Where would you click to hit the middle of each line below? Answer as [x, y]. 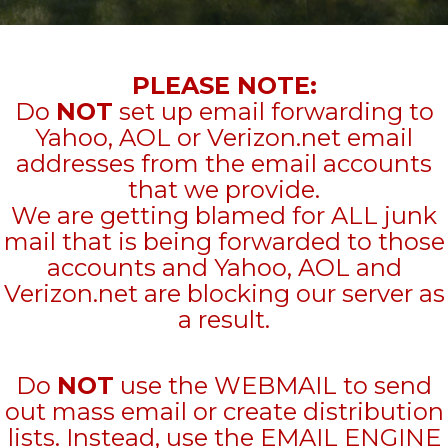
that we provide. [224, 189]
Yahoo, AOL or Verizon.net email [224, 137]
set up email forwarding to [273, 111]
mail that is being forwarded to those [224, 241]
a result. [224, 319]
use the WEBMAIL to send [273, 385]
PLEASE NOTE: [224, 85]
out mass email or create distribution [224, 411]
